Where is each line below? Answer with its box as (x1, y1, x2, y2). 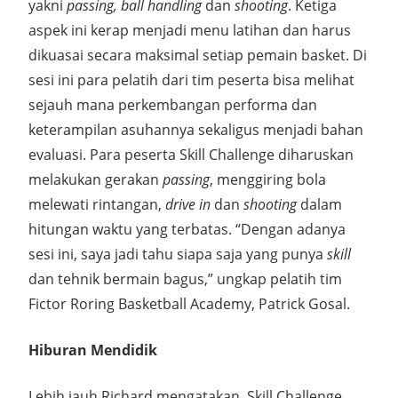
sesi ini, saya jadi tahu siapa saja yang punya (28, 244, 327, 264)
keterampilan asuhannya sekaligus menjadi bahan (28, 120, 363, 139)
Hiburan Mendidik (28, 340, 157, 360)
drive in (165, 195, 211, 214)
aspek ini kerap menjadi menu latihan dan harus (28, 20, 351, 40)
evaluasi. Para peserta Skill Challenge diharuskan (28, 145, 354, 164)
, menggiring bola (210, 170, 326, 189)
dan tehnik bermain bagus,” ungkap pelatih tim (28, 269, 342, 289)
